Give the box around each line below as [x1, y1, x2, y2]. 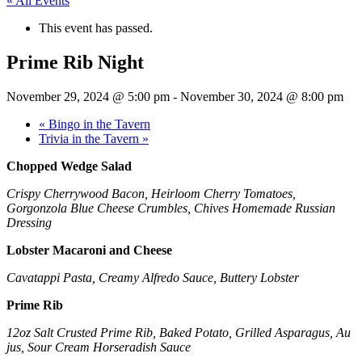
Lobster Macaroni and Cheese [6, 242, 172, 257]
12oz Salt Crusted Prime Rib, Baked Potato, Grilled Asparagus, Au [6, 325, 351, 339]
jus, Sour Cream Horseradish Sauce [6, 339, 191, 354]
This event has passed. [39, 21, 153, 35]
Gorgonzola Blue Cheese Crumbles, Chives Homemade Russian [6, 200, 335, 215]
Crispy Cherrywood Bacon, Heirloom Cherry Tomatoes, [6, 186, 296, 200]
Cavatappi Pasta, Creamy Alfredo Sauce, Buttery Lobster [6, 270, 302, 284]
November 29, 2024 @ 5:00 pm [6, 89, 170, 103]
